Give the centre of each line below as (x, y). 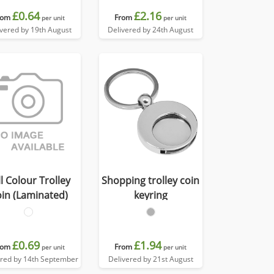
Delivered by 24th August (151, 30)
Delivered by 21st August (150, 259)
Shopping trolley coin (151, 180)
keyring (150, 195)
